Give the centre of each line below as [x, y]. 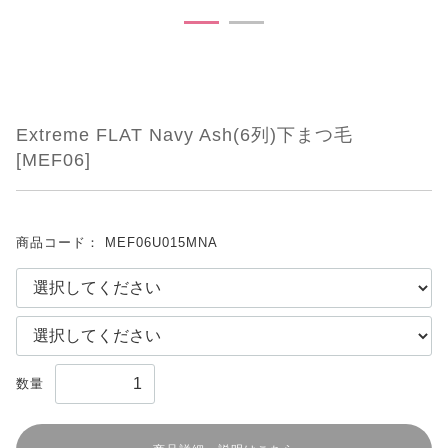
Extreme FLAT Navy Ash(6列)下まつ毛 [184, 135]
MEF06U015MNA [161, 242]
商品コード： [60, 242]
